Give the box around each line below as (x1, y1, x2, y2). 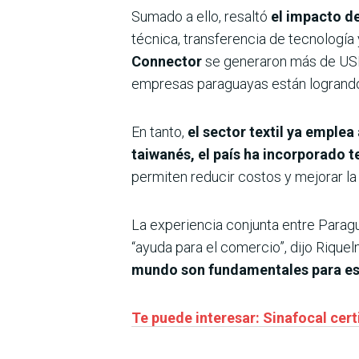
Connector (131, 52, 202, 70)
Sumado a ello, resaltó (131, 7, 268, 25)
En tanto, (131, 123, 184, 140)
